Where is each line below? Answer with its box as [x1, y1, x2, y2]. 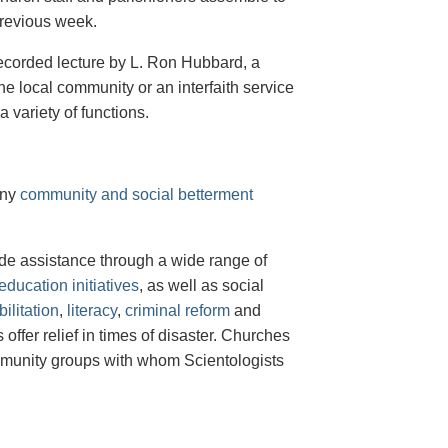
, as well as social [139, 277, 264, 295]
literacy [67, 302, 117, 320]
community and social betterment [20, 186, 253, 204]
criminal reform [125, 302, 230, 320]
